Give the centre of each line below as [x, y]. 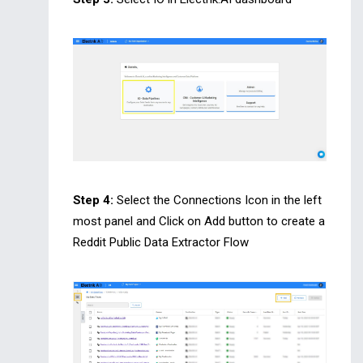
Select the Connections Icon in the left [218, 200]
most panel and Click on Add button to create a [199, 221]
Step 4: [93, 200]
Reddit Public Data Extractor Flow [161, 242]
